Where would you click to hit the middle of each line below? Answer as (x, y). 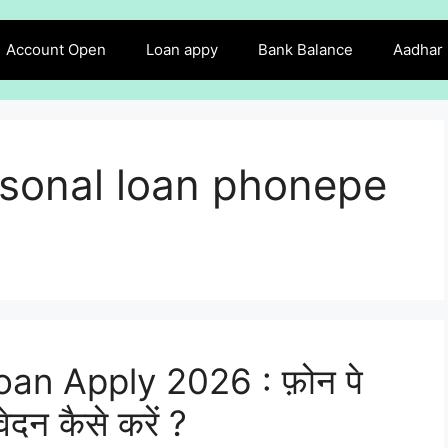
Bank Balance (305, 49)
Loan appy (182, 49)
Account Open (56, 49)
